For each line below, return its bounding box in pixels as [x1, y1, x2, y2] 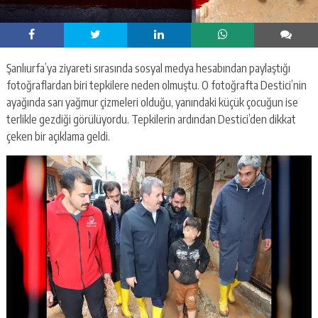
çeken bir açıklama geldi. [6, 128, 110, 143]
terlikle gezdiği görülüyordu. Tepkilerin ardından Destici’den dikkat [6, 111, 296, 126]
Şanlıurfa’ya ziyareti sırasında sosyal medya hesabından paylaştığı [6, 60, 290, 75]
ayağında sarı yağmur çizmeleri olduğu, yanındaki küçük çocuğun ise [6, 94, 298, 109]
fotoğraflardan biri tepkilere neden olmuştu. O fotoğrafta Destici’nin [6, 77, 307, 92]
